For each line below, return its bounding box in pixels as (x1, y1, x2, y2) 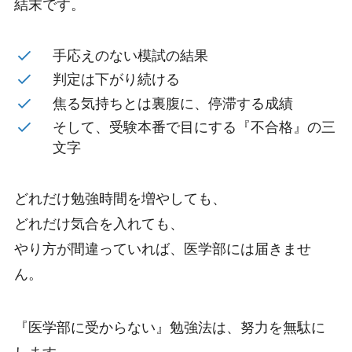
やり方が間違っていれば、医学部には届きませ (13, 241, 311, 258)
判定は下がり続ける (53, 71, 181, 88)
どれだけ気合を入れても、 (13, 216, 184, 233)
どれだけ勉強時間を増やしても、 (13, 191, 226, 207)
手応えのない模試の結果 (53, 47, 209, 64)
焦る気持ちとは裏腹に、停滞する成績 (53, 95, 294, 112)
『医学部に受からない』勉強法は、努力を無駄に (13, 320, 325, 336)
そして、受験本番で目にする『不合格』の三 (53, 119, 336, 136)
